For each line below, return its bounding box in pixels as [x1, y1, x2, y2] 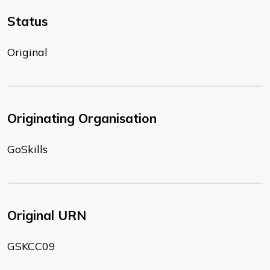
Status [7, 13, 48, 30]
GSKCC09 [7, 239, 55, 254]
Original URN [7, 207, 86, 224]
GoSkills [7, 142, 48, 157]
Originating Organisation [7, 110, 157, 127]
